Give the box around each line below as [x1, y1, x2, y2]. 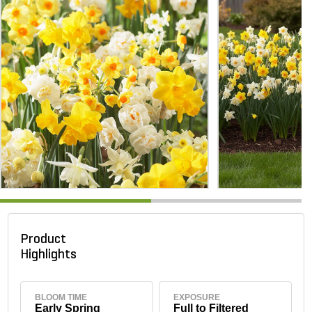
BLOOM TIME [35, 292, 88, 303]
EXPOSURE [173, 292, 220, 303]
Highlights [20, 249, 83, 263]
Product [20, 233, 67, 247]
